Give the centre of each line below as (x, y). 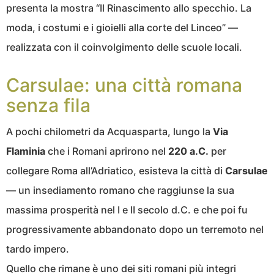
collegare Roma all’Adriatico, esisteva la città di (116, 170)
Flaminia (26, 151)
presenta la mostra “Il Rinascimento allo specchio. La (129, 8)
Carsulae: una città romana (124, 85)
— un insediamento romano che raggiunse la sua (120, 190)
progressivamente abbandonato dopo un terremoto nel (135, 229)
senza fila (48, 105)
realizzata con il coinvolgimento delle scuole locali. (124, 47)
